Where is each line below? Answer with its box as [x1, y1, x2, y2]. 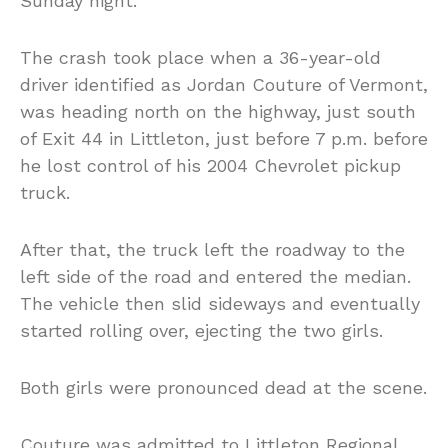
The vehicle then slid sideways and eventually [20, 293, 420, 315]
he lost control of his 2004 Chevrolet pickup [20, 155, 401, 177]
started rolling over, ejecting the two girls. [20, 320, 383, 342]
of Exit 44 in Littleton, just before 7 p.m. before [20, 128, 428, 150]
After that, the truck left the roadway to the [20, 239, 405, 261]
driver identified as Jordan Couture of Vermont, [20, 74, 428, 96]
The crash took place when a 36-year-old [20, 47, 381, 69]
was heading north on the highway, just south [20, 101, 416, 123]
